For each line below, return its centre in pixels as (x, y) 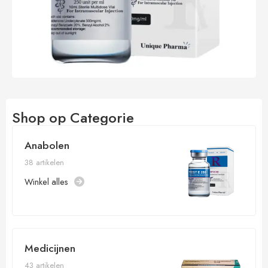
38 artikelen (44, 163)
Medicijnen (50, 248)
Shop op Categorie (73, 118)
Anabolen (47, 146)
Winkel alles (46, 182)
